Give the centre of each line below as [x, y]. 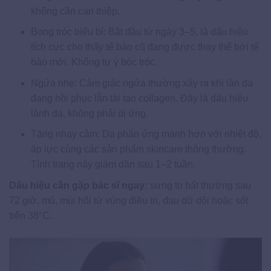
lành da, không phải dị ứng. [89, 113]
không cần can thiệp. [75, 11]
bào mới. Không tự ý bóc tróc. [94, 62]
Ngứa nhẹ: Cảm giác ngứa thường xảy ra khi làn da [142, 83]
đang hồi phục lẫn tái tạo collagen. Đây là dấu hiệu [139, 98]
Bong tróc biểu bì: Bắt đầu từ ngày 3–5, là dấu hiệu [139, 32]
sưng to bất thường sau [199, 186]
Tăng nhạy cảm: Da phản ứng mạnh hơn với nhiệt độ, [146, 134]
